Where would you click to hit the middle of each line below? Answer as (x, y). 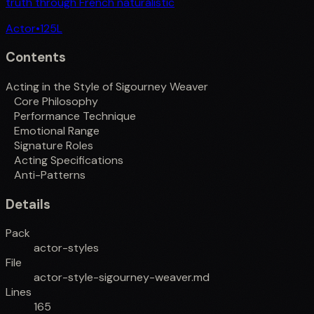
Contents (36, 57)
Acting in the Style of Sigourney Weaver (107, 87)
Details (28, 204)
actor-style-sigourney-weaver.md (122, 278)
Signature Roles (54, 146)
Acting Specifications (69, 161)
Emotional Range (57, 131)
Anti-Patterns (50, 175)
